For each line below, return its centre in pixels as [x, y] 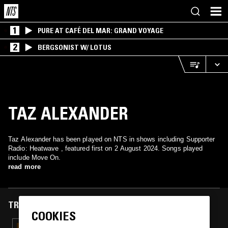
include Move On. [35, 158]
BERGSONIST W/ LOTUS [75, 47]
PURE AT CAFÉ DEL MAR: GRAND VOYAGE [101, 31]
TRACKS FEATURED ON [52, 205]
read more [24, 167]
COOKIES [53, 216]
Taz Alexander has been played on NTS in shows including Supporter [112, 139]
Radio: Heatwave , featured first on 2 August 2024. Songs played [106, 148]
